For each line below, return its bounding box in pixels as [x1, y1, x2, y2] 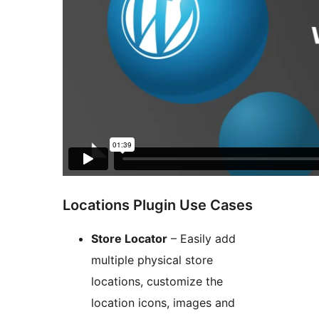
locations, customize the [91, 274, 223, 289]
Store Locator [91, 231, 167, 246]
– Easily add [167, 231, 236, 246]
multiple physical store [91, 253, 213, 268]
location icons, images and [91, 296, 235, 310]
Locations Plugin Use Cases [63, 197, 253, 214]
